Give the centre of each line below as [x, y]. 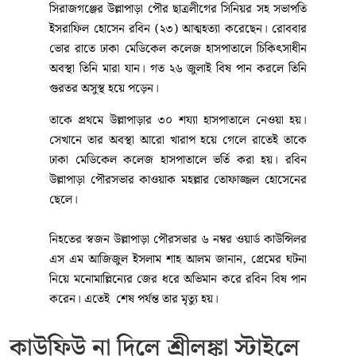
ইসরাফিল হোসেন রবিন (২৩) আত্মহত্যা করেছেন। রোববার [178, 30]
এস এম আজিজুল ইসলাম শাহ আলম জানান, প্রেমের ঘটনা [178, 260]
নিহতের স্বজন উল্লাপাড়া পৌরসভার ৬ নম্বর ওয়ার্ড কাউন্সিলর [178, 240]
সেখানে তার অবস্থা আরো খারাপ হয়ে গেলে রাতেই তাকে [178, 141]
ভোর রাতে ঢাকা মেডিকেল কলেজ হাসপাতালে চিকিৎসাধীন [178, 50]
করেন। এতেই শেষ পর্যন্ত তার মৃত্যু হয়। [137, 300]
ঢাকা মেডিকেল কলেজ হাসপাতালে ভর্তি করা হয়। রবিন [178, 161]
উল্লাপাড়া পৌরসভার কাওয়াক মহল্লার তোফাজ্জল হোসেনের [178, 181]
